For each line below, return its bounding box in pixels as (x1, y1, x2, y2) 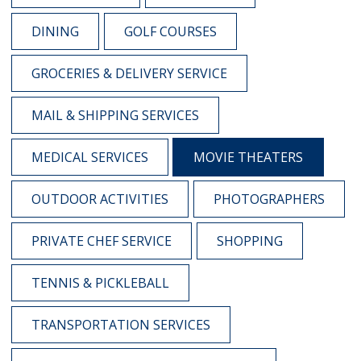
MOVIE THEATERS (193, 147, 303, 166)
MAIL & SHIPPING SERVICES (31, 106, 199, 124)
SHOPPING (217, 231, 283, 250)
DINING (31, 22, 79, 40)
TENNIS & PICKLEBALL (31, 273, 169, 292)
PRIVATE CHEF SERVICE (31, 231, 172, 250)
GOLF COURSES (124, 22, 217, 40)
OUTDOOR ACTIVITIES (31, 189, 168, 208)
